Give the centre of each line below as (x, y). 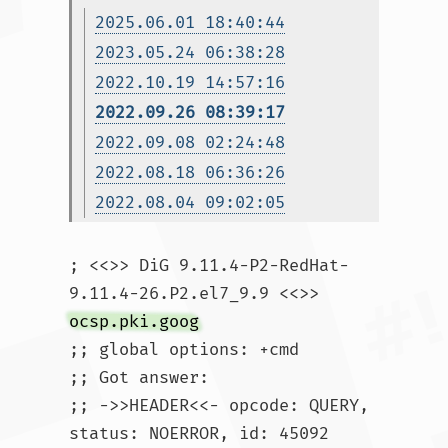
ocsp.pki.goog (134, 321)
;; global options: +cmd (184, 349)
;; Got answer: (139, 377)
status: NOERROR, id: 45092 (199, 433)
